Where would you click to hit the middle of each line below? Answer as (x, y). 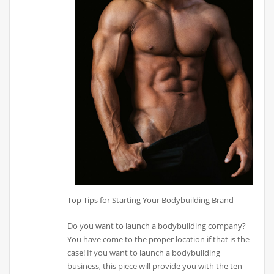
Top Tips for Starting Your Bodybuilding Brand (151, 200)
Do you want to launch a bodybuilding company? (157, 225)
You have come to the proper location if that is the (159, 239)
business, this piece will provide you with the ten (155, 266)
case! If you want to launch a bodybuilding (144, 252)
